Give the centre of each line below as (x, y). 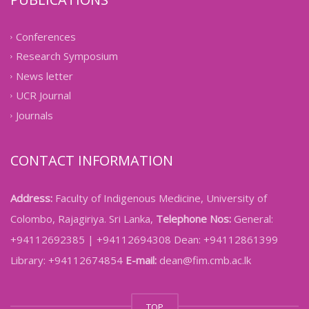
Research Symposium (67, 56)
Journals (34, 116)
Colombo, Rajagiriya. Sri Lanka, (83, 219)
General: (252, 219)
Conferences (46, 37)
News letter (44, 76)
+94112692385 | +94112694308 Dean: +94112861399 (144, 240)
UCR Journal (43, 96)
